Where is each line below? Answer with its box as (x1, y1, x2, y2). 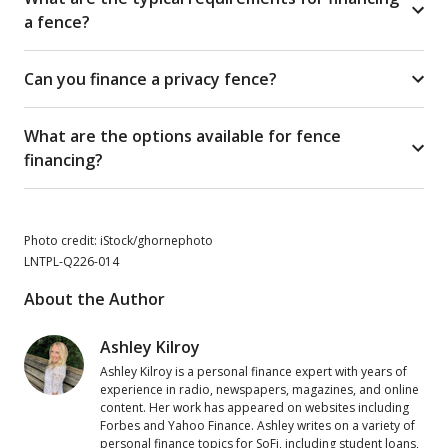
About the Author (24, 287, 165, 310)
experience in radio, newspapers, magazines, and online (100, 380, 419, 398)
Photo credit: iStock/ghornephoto (24, 231, 213, 249)
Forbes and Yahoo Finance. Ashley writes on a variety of (100, 416, 415, 434)
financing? (24, 148, 103, 171)
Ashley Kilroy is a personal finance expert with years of (100, 362, 407, 380)
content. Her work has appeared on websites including (100, 398, 409, 416)
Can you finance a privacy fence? (24, 67, 277, 90)
